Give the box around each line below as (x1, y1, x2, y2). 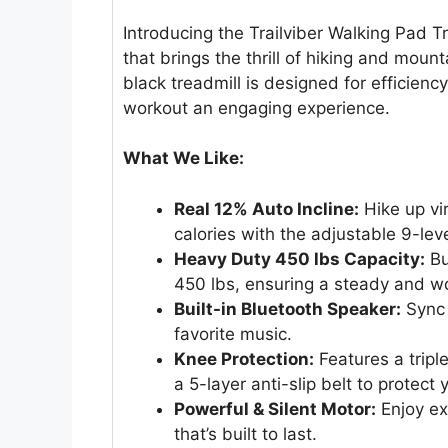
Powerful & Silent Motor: (174, 398, 376, 419)
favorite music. (174, 323, 292, 344)
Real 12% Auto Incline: (174, 198, 359, 219)
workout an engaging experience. (123, 97, 390, 118)
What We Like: (123, 148, 244, 169)
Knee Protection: (174, 348, 314, 369)
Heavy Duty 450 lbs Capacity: (174, 248, 425, 269)
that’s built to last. (174, 423, 317, 444)
